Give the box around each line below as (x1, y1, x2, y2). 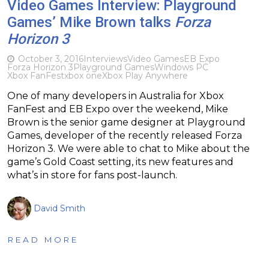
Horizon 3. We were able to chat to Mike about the (7, 142, 250, 154)
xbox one (64, 70, 102, 81)
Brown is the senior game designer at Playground (7, 116, 246, 128)
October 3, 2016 (18, 53, 83, 64)
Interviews (83, 53, 127, 64)
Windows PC (154, 61, 208, 73)
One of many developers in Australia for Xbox (7, 89, 224, 101)
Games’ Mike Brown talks (7, 13, 175, 31)
